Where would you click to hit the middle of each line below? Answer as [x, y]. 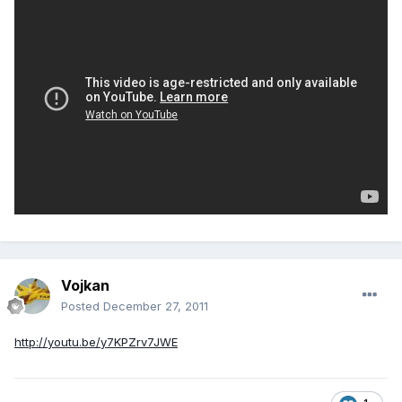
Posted [82, 306]
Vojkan [85, 286]
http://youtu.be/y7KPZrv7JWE [96, 342]
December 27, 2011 [156, 306]
